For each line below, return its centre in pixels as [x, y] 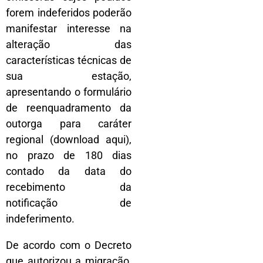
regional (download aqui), [69, 139]
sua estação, [69, 76]
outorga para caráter [69, 123]
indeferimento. [40, 218]
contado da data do [69, 171]
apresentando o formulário [69, 92]
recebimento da [69, 187]
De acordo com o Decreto [69, 245]
